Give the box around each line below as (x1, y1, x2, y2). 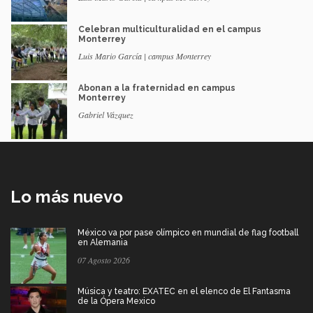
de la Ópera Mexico (78, 296, 155, 307)
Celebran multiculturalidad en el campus (78, 24, 261, 35)
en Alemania (78, 238, 128, 248)
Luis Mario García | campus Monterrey (78, 50, 211, 62)
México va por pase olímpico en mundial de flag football (78, 228, 298, 238)
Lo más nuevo (10, 187, 123, 208)
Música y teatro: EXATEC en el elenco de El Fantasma (78, 286, 291, 297)
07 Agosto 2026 (78, 254, 130, 266)
